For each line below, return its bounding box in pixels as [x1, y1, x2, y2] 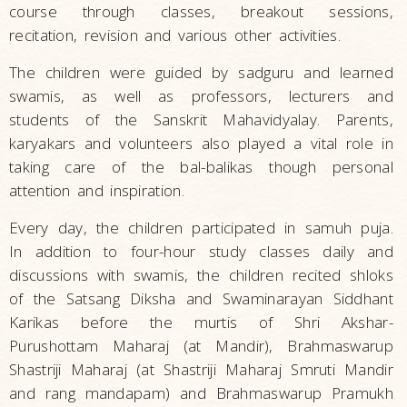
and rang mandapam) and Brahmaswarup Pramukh [9, 382, 393, 403]
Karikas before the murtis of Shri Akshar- [9, 311, 393, 333]
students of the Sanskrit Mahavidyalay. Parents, [9, 108, 393, 130]
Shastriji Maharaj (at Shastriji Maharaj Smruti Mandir [9, 358, 393, 380]
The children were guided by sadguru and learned [9, 61, 393, 83]
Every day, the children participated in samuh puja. [9, 216, 393, 238]
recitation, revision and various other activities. [9, 24, 341, 45]
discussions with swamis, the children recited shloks [9, 263, 393, 285]
